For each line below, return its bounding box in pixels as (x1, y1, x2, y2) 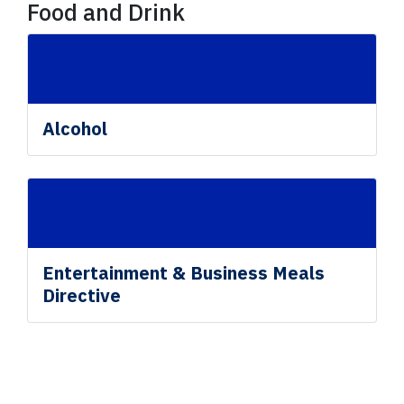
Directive (42, 283, 122, 308)
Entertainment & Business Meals (42, 261, 326, 286)
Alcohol (42, 116, 108, 142)
